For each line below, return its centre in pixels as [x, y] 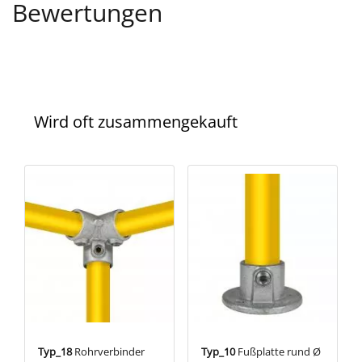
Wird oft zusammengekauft [136, 121]
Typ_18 [55, 351]
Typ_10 [218, 351]
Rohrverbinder [108, 351]
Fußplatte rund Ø [278, 351]
